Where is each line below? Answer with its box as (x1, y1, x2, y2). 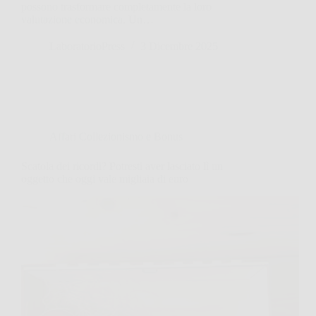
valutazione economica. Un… (21, 13, 154, 25)
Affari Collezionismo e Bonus (49, 130, 183, 142)
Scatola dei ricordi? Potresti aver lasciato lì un (21, 159, 223, 172)
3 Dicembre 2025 (140, 39, 218, 52)
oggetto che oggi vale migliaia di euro (21, 172, 188, 185)
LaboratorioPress (49, 39, 125, 52)
